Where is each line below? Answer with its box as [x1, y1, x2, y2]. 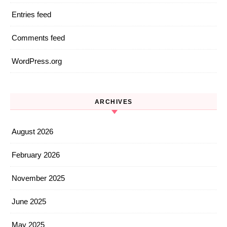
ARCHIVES [94, 98, 133, 106]
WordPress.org [12, 57, 62, 66]
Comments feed [12, 33, 65, 43]
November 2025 [12, 174, 65, 183]
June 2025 [12, 197, 46, 206]
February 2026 [12, 150, 60, 160]
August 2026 [12, 127, 53, 136]
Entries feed [12, 10, 51, 19]
